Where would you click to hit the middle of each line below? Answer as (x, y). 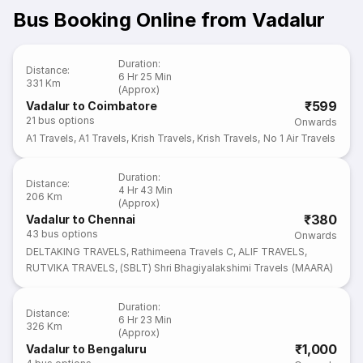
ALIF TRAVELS (272, 252)
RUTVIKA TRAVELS (71, 268)
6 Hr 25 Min (145, 77)
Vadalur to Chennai (81, 219)
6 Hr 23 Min (145, 320)
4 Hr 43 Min (146, 190)
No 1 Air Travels (299, 138)
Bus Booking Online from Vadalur (169, 20)
